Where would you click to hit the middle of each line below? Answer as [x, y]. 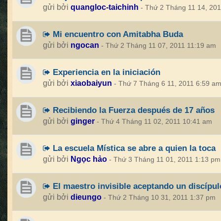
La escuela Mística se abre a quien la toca [133, 148]
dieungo [86, 197]
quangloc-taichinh [105, 7]
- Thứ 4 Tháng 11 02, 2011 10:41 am [154, 122]
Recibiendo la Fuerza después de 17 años [132, 110]
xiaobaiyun [91, 83]
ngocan [85, 45]
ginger [83, 121]
